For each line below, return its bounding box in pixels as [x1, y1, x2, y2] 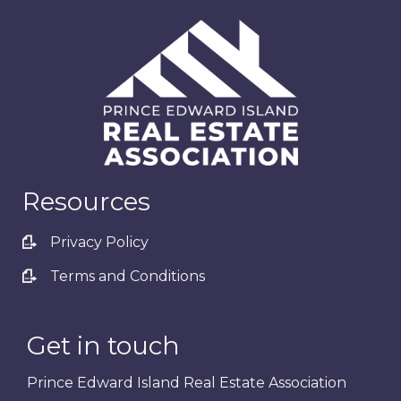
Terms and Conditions [50, 268, 205, 286]
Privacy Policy [50, 234, 149, 252]
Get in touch [27, 330, 180, 362]
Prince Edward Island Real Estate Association [27, 374, 346, 392]
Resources [22, 186, 150, 218]
